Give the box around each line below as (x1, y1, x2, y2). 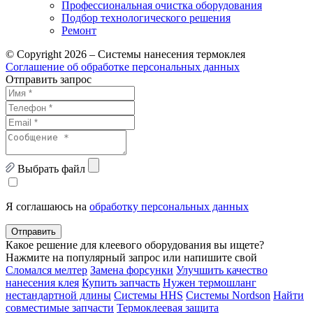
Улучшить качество (176, 263, 268, 276)
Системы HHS (114, 289, 183, 301)
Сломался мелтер (6, 263, 87, 276)
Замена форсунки (90, 263, 173, 276)
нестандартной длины (6, 289, 111, 301)
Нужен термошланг (163, 276, 256, 289)
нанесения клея (6, 276, 79, 289)
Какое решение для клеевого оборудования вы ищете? (6, 238, 264, 251)
